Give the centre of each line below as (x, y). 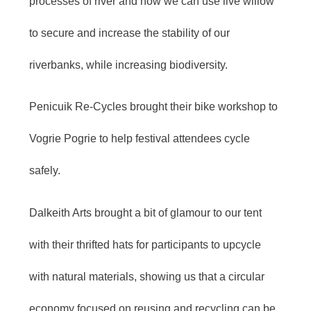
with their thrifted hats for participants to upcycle (145, 244)
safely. (45, 171)
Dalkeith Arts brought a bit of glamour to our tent (145, 212)
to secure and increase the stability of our (129, 33)
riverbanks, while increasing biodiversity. (128, 65)
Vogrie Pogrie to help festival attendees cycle (140, 139)
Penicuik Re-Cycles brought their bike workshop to (153, 107)
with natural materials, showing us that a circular (147, 276)
